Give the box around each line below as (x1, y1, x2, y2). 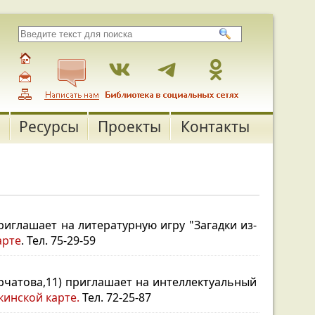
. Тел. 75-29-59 (21, 233, 96, 248)
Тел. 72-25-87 (79, 290, 151, 305)
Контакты (180, 117, 250, 136)
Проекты (97, 117, 161, 136)
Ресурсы (19, 117, 79, 136)
